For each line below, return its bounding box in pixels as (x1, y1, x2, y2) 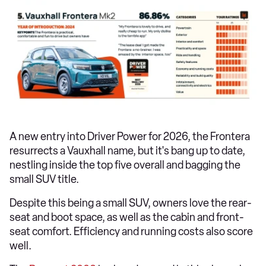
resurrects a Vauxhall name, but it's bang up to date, (9, 144, 245, 157)
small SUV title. (9, 172, 79, 186)
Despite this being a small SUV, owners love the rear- (9, 196, 252, 210)
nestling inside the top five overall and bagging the (9, 158, 240, 172)
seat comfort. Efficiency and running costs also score (9, 224, 253, 238)
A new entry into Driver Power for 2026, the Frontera (9, 129, 250, 143)
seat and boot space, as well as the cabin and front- (9, 210, 244, 224)
